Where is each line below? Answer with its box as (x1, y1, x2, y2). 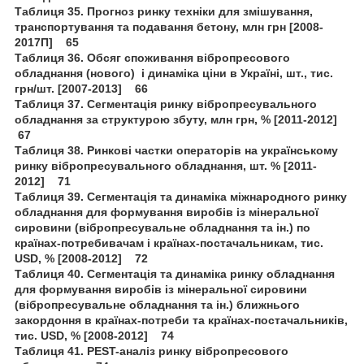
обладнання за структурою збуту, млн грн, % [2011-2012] (15, 112, 344, 126)
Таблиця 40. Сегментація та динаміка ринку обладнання (15, 266, 335, 280)
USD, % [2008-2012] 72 (15, 251, 148, 265)
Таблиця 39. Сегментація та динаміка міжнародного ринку (15, 189, 347, 203)
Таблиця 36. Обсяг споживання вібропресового (15, 50, 290, 64)
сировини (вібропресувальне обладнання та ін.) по (15, 220, 310, 234)
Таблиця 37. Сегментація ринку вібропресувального (15, 97, 317, 110)
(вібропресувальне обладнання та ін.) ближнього (15, 297, 300, 311)
